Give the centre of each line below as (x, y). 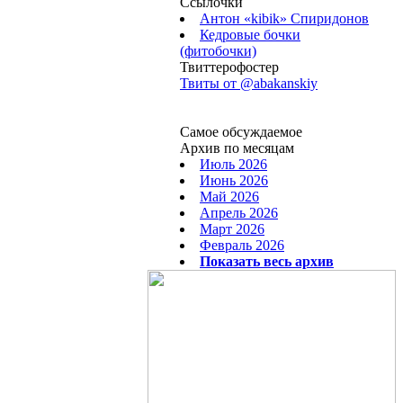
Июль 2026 (233, 164)
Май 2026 (229, 197)
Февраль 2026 (242, 245)
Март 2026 (232, 229)
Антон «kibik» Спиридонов (284, 18)
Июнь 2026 (234, 180)
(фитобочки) (218, 51)
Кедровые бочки (250, 35)
